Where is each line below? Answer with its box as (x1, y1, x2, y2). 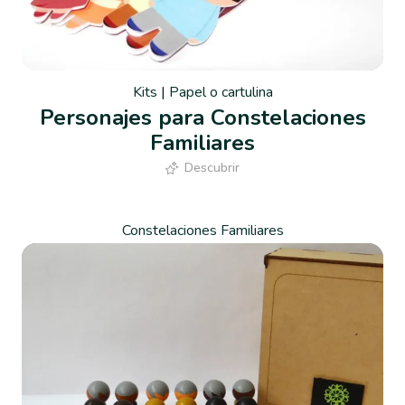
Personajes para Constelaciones (39, 103, 366, 132)
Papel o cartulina (168, 82, 273, 102)
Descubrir (184, 158, 240, 176)
